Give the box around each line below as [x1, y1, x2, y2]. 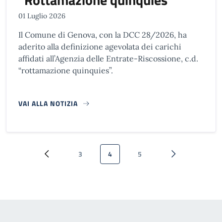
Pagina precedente [46, 153, 101, 164]
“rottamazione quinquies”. [18, 65, 113, 76]
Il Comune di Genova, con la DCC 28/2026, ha [18, 30, 187, 40]
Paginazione [5, 137, 67, 156]
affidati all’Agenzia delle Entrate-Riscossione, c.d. [18, 54, 198, 64]
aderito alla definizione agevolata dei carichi [18, 42, 181, 52]
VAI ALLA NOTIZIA [18, 98, 78, 109]
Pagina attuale [109, 153, 152, 164]
